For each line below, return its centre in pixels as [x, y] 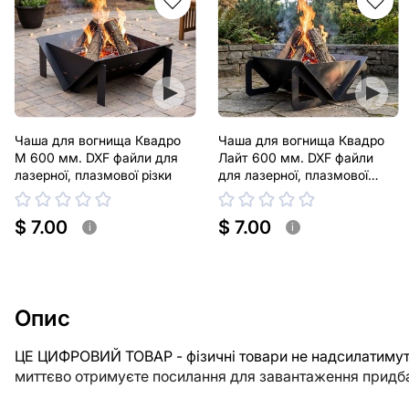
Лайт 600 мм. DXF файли [295, 158]
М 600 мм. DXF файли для [96, 158]
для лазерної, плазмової [293, 175]
